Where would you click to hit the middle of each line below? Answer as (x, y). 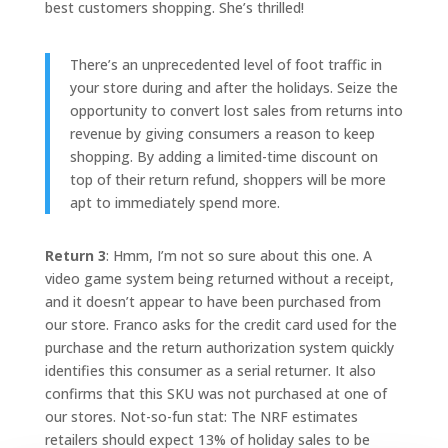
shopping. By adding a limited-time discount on (223, 156)
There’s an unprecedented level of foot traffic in (225, 64)
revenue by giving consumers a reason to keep (222, 133)
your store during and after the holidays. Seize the (233, 87)
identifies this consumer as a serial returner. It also (210, 370)
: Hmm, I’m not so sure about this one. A (238, 255)
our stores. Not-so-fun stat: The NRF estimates (201, 416)
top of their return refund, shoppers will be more (227, 179)
